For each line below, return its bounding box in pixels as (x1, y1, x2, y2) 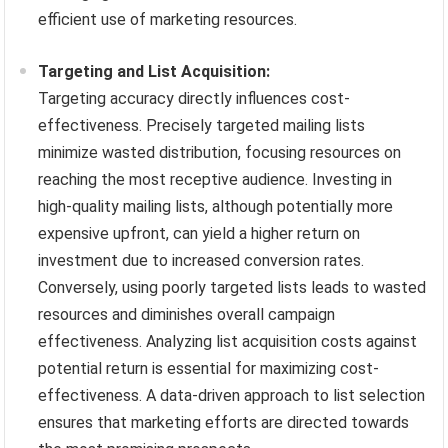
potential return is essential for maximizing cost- (38, 358, 380, 378)
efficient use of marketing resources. (38, 9, 298, 29)
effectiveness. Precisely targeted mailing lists (38, 115, 366, 135)
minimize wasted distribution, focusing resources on (38, 142, 402, 162)
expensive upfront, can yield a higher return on (38, 223, 361, 243)
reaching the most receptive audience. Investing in (38, 169, 393, 189)
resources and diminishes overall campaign (38, 304, 336, 324)
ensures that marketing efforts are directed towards (38, 412, 410, 432)
